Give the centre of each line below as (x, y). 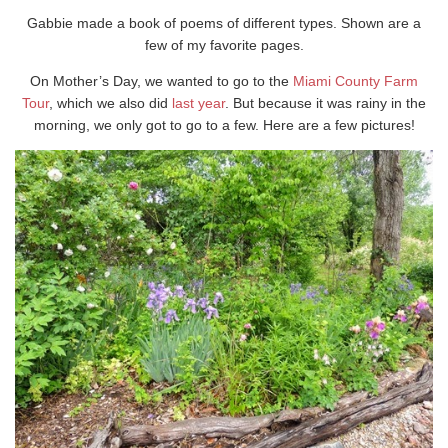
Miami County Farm (355, 81)
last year (198, 103)
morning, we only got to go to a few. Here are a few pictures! (224, 125)
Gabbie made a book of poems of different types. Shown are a (224, 23)
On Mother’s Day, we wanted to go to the (161, 81)
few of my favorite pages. (224, 45)
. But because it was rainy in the (325, 103)
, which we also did (110, 103)
